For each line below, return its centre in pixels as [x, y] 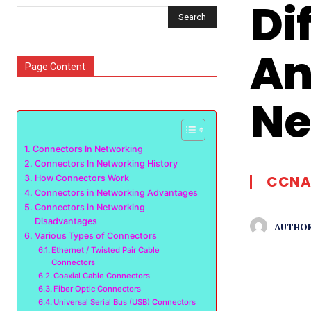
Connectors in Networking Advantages [116, 193]
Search [192, 17]
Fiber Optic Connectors [98, 289]
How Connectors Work [82, 178]
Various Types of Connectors [95, 236]
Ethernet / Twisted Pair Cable [106, 250]
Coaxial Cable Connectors [102, 276]
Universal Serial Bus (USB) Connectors [125, 302]
